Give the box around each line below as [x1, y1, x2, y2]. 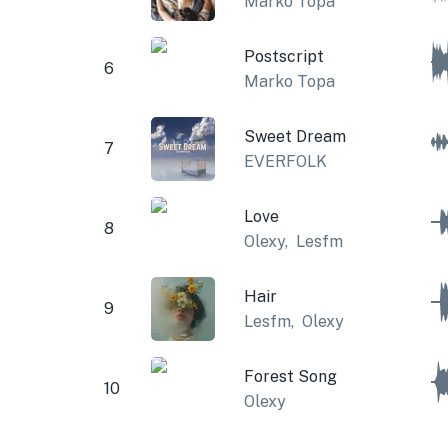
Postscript [243, 46, 324, 66]
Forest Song [243, 366, 337, 386]
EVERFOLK [243, 151, 327, 171]
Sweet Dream [243, 126, 346, 146]
